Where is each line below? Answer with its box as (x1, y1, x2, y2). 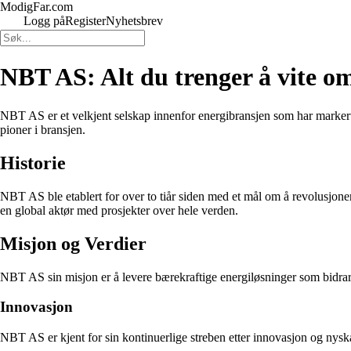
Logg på (24, 14, 65, 27)
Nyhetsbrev (106, 14, 163, 27)
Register (65, 14, 106, 27)
